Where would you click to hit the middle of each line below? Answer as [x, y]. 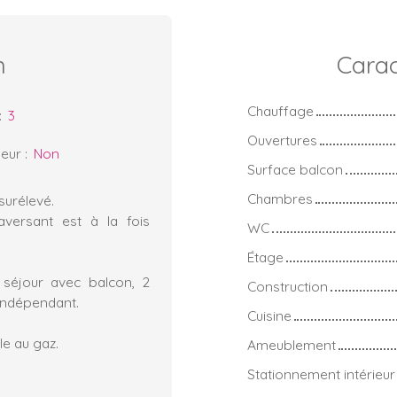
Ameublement [292, 344]
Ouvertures [282, 140]
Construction [288, 286]
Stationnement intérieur [321, 374]
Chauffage [280, 110]
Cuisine [269, 315]
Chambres [280, 198]
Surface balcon [295, 169]
